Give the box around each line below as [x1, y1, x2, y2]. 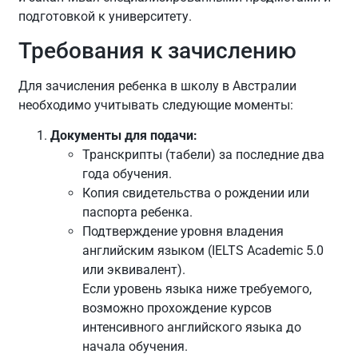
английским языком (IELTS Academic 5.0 [82, 243, 324, 259]
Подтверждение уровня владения [82, 224, 284, 240]
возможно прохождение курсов [82, 300, 272, 316]
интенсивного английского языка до [82, 320, 302, 336]
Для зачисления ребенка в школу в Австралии [18, 78, 297, 94]
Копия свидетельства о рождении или [82, 185, 310, 201]
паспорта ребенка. [82, 205, 193, 221]
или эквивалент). [82, 262, 186, 278]
